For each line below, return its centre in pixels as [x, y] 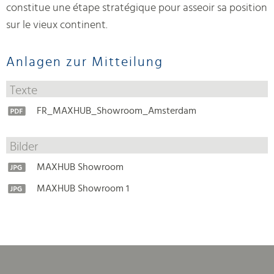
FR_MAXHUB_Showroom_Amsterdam [117, 111]
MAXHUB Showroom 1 [83, 189]
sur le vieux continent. [57, 25]
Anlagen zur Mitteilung [85, 61]
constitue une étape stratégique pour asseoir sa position [137, 8]
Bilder [24, 146]
